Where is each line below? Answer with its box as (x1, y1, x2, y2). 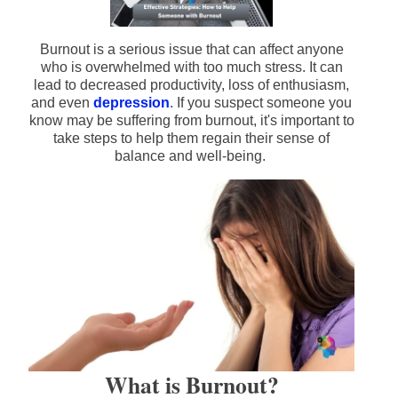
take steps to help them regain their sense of (53, 131, 330, 147)
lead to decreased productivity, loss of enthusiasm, (34, 77, 349, 93)
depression (93, 95, 170, 111)
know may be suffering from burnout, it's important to (28, 113, 354, 129)
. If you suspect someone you (170, 95, 352, 111)
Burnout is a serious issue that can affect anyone (39, 42, 344, 58)
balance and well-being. (114, 148, 269, 164)
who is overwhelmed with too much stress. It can (40, 60, 343, 76)
